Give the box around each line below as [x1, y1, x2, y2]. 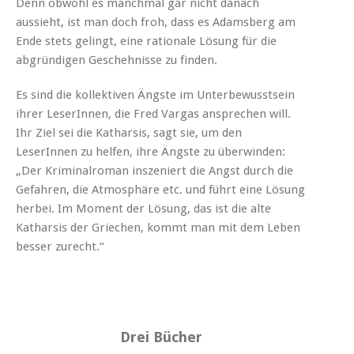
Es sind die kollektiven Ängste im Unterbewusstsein [16, 87, 295, 102]
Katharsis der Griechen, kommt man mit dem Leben [16, 220, 300, 235]
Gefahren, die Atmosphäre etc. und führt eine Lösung [16, 182, 305, 197]
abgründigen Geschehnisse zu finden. [16, 52, 217, 67]
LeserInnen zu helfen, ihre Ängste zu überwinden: [16, 144, 285, 159]
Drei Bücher [119, 328, 202, 345]
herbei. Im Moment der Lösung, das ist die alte [16, 201, 271, 216]
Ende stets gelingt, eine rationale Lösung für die [16, 33, 277, 48]
